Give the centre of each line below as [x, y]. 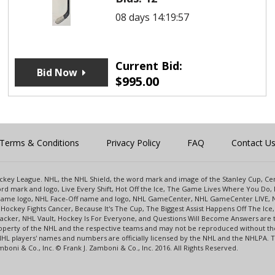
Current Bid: [149, 65]
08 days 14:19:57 [152, 17]
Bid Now [57, 72]
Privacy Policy [133, 142]
